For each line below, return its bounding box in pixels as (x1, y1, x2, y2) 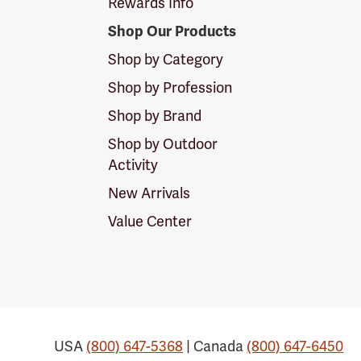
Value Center (108, 211, 193, 230)
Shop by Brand (108, 106, 202, 125)
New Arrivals (108, 183, 191, 202)
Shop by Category (108, 49, 224, 68)
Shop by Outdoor (108, 134, 218, 153)
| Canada (183, 336, 247, 355)
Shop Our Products (108, 22, 237, 40)
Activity (108, 155, 159, 174)
